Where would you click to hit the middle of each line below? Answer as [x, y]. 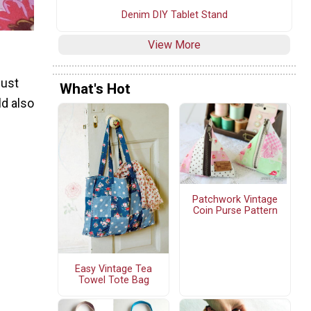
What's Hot [95, 89]
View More [174, 45]
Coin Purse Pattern [235, 210]
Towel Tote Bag [114, 280]
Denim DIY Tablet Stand [174, 15]
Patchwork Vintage [235, 199]
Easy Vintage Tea [114, 269]
